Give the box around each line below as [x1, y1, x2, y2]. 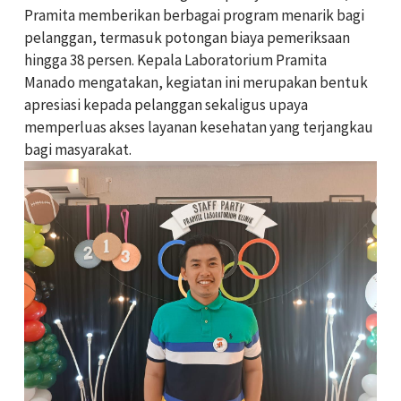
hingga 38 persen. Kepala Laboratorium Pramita [24, 50, 327, 70]
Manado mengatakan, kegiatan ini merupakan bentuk [24, 73, 368, 92]
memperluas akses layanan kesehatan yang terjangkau [24, 117, 373, 137]
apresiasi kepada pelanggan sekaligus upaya [24, 95, 308, 115]
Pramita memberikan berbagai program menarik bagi [24, 5, 364, 25]
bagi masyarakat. [24, 140, 132, 159]
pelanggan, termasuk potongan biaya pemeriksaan [24, 28, 350, 47]
